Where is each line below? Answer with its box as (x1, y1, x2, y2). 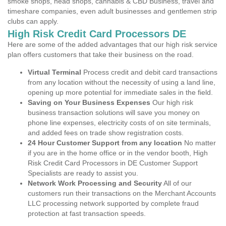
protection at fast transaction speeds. (28, 209, 146, 217)
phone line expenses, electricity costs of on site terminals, (28, 119, 211, 127)
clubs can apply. (8, 17, 59, 25)
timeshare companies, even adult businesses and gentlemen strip (8, 7, 217, 15)
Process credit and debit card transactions (81, 68, 217, 76)
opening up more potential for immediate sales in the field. (28, 88, 213, 96)
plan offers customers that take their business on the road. (8, 50, 194, 59)
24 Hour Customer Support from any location (28, 139, 182, 147)
